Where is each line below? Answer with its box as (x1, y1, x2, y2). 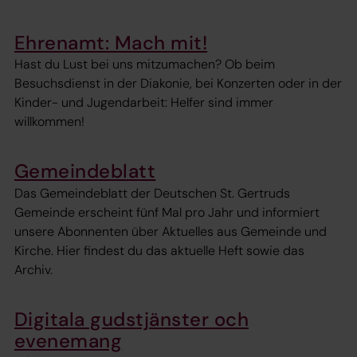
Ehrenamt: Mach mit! (14, 30, 208, 56)
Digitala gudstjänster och (14, 306, 249, 331)
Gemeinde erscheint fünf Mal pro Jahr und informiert (14, 203, 320, 221)
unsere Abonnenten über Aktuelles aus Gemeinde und (14, 222, 327, 240)
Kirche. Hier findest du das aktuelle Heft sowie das (14, 241, 304, 259)
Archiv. (14, 261, 53, 278)
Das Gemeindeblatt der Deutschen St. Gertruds (14, 184, 290, 202)
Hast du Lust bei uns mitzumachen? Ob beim (14, 56, 275, 73)
